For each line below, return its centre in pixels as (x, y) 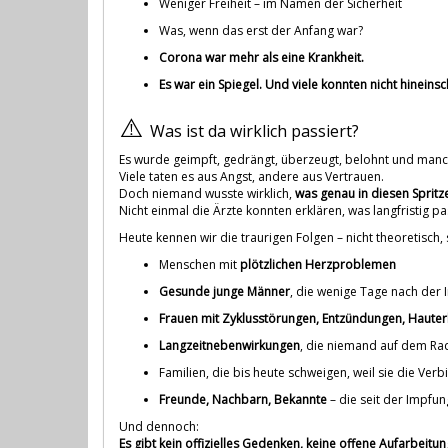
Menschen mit (199, 264)
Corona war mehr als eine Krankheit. (261, 57)
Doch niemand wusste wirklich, (207, 193)
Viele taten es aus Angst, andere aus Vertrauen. (251, 176)
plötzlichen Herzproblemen (318, 264)
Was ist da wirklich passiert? (254, 130)
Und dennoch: (159, 426)
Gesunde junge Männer (224, 291)
